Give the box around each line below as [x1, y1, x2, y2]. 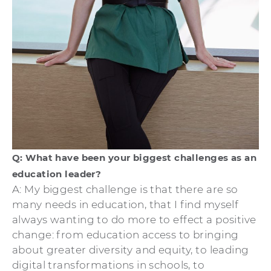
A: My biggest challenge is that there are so [12, 183, 238, 195]
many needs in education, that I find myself [12, 198, 239, 211]
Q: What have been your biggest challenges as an [12, 151, 256, 163]
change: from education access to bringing [12, 228, 239, 241]
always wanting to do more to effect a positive [12, 213, 256, 226]
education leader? [12, 168, 102, 180]
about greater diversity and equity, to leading [12, 243, 249, 256]
